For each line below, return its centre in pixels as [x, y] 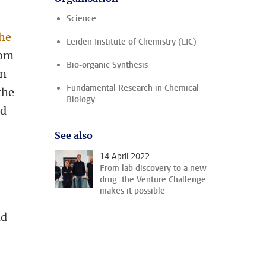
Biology [81, 99]
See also [74, 135]
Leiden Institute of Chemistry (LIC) [132, 42]
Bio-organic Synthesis [107, 65]
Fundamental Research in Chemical [133, 88]
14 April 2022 [125, 156]
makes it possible [132, 191]
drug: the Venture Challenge [153, 180]
